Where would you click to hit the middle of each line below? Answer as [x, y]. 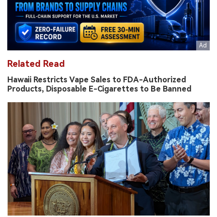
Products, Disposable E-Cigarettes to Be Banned [99, 89]
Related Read [36, 63]
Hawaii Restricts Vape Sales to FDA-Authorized [97, 79]
